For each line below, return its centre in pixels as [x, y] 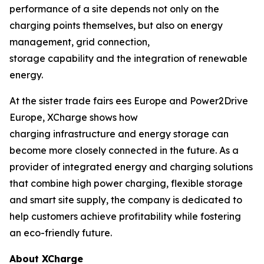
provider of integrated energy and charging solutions [131, 166]
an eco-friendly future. [61, 232]
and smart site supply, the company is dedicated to [126, 199]
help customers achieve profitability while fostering [125, 216]
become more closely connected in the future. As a [124, 150]
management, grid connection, [80, 42]
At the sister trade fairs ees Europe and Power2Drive [129, 100]
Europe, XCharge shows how [74, 117]
